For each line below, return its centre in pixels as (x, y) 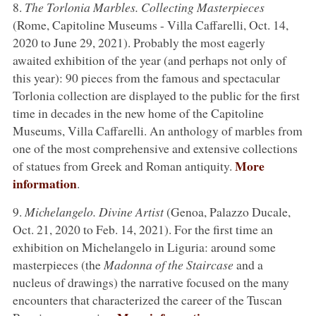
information (44, 183)
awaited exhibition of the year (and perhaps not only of (149, 60)
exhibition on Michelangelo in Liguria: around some (144, 247)
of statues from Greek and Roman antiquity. (123, 165)
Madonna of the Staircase (168, 264)
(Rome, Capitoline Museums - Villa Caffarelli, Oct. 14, (150, 24)
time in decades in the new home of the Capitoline (138, 113)
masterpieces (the (58, 264)
